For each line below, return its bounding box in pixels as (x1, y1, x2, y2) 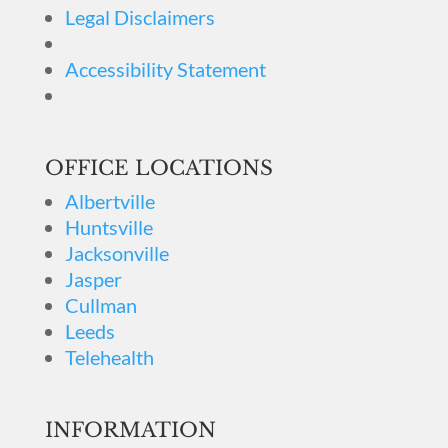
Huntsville (64, 215, 153, 239)
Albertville (64, 189, 155, 213)
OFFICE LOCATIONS (44, 156, 273, 180)
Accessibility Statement (64, 57, 266, 81)
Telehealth (64, 345, 154, 369)
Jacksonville (64, 241, 169, 265)
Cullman (64, 293, 137, 317)
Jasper (64, 267, 122, 291)
